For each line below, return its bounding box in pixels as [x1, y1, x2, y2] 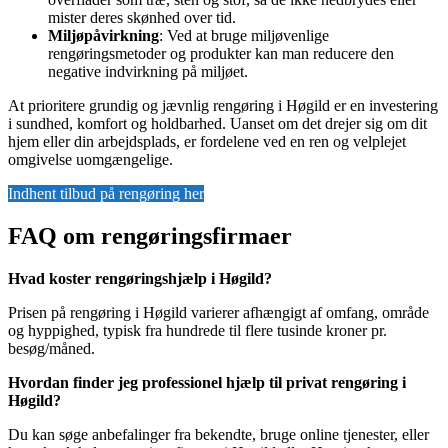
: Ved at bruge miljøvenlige [159, 27, 329, 45]
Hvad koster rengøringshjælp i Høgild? [8, 270, 272, 288]
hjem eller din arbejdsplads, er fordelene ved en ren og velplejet [8, 133, 406, 151]
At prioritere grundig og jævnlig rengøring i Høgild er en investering [8, 97, 438, 115]
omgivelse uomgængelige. [8, 151, 173, 169]
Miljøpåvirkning [48, 27, 159, 45]
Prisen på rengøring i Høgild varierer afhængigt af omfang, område [8, 304, 429, 322]
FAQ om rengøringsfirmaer [8, 223, 292, 250]
